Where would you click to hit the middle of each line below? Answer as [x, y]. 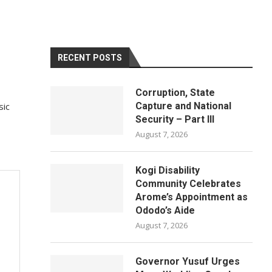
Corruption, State [175, 93]
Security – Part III [175, 119]
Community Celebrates [189, 184]
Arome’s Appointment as [192, 197]
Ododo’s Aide [165, 210]
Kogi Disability [168, 170]
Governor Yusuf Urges [188, 261]
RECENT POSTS [90, 58]
